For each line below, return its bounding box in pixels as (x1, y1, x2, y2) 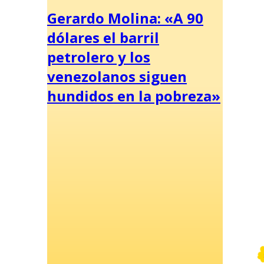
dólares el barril (47, 27, 159, 47)
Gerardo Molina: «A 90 (47, 8, 203, 28)
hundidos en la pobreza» (47, 85, 220, 105)
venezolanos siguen (47, 66, 187, 86)
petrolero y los (47, 47, 150, 67)
